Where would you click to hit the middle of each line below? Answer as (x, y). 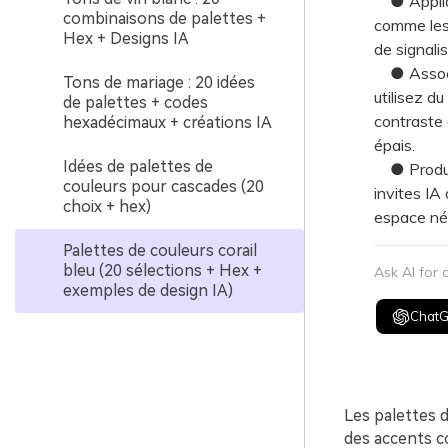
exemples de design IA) (148, 290)
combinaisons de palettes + (164, 18)
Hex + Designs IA (126, 38)
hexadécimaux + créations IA (167, 122)
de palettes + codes (135, 102)
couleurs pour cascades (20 (163, 186)
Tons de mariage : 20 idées (159, 82)
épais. (394, 145)
